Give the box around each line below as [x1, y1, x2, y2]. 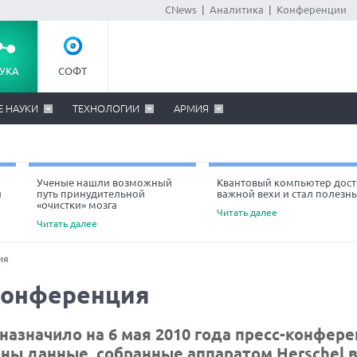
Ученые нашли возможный [37, 177, 172, 188]
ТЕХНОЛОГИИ [73, 103, 139, 114]
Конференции [277, 4, 347, 15]
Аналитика [210, 4, 264, 15]
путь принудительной [37, 188, 145, 199]
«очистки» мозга [37, 199, 117, 210]
